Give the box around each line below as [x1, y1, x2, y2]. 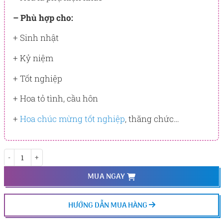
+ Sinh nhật [12, 32, 59, 44]
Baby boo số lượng [3, 149, 57, 157]
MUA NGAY [87, 171, 127, 183]
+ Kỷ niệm [12, 52, 53, 64]
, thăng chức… [124, 112, 179, 124]
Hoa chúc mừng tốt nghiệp [19, 112, 125, 124]
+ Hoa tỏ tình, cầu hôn [12, 93, 98, 105]
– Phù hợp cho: [12, 11, 73, 23]
